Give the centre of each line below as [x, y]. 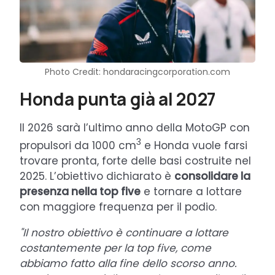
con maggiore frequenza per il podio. [118, 207]
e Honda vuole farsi [194, 145]
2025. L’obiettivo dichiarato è [97, 176]
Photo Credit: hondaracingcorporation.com [137, 72]
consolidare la [212, 176]
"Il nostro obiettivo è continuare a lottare [124, 232]
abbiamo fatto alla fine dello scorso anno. [128, 263]
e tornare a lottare [191, 191]
